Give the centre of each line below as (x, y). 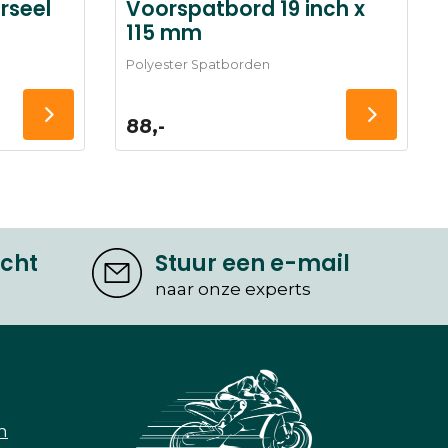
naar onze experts (233, 289)
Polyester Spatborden (197, 65)
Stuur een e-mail (253, 264)
